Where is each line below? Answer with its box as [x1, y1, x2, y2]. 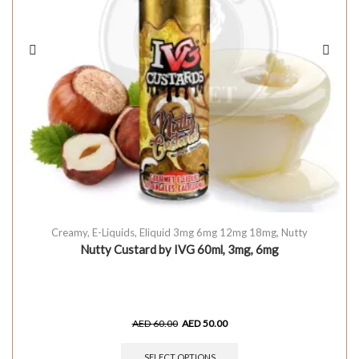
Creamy [51, 225, 87, 239]
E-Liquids [92, 225, 135, 239]
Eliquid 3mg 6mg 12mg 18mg [139, 225, 276, 239]
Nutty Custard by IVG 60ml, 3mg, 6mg [80, 241, 279, 256]
